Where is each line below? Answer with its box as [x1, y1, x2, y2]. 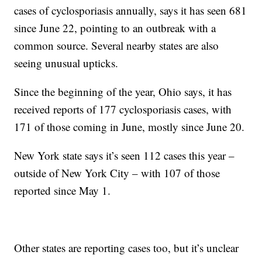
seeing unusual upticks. [14, 56, 119, 71]
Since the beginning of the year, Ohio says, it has [14, 84, 232, 99]
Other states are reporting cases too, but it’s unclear [14, 240, 239, 256]
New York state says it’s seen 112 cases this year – [14, 148, 235, 163]
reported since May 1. [14, 183, 111, 198]
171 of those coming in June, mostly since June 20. [14, 119, 245, 135]
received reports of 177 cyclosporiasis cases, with [14, 102, 232, 117]
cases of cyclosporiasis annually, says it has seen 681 [14, 3, 247, 18]
